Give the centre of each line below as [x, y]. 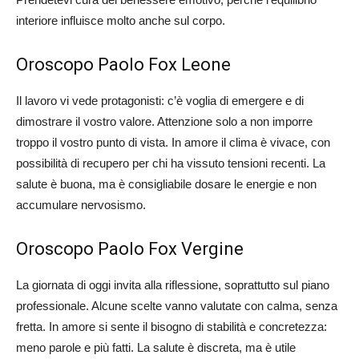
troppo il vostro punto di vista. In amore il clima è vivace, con [173, 143]
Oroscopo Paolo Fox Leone [123, 65]
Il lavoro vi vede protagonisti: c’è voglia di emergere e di [160, 101]
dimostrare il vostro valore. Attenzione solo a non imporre [164, 122]
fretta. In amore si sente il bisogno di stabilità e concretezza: [171, 327]
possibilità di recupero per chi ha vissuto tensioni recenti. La [171, 163]
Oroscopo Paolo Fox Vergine [130, 249]
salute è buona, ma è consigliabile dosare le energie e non [166, 184]
